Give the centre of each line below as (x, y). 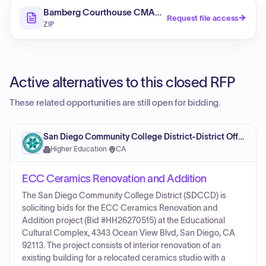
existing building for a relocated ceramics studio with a (124, 258)
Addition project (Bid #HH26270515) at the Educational (123, 221)
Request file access (202, 18)
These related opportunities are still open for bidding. (115, 103)
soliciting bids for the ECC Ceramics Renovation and (120, 208)
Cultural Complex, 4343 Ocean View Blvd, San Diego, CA (129, 233)
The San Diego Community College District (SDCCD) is (124, 196)
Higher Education (79, 149)
